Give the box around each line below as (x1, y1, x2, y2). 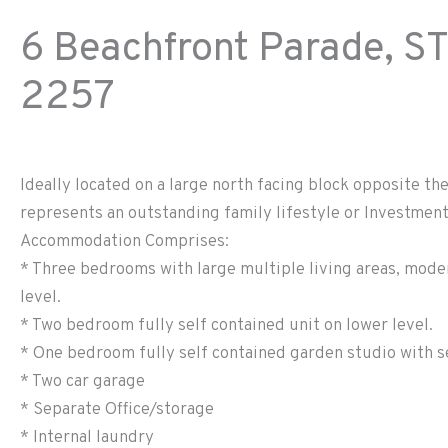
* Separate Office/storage (20, 398, 214, 421)
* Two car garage (20, 370, 145, 393)
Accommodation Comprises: (20, 230, 229, 253)
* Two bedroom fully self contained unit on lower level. (20, 314, 433, 337)
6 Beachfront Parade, (20, 24, 394, 75)
